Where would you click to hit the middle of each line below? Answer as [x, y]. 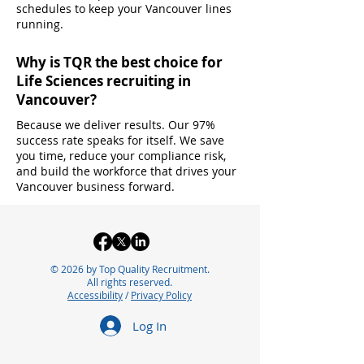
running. [40, 24]
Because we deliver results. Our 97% [116, 125]
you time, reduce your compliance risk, [121, 156]
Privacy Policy [161, 295]
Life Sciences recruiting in [104, 81]
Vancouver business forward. [95, 186]
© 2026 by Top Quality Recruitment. [130, 269]
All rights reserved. [130, 282]
